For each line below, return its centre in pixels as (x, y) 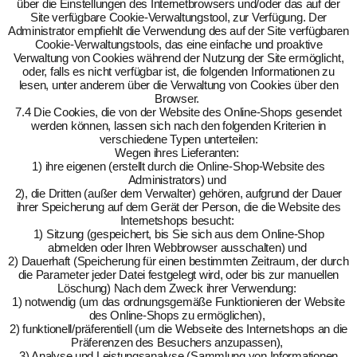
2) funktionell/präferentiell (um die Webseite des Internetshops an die (178, 329)
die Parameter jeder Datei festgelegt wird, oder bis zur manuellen (178, 275)
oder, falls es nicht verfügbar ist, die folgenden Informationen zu (178, 71)
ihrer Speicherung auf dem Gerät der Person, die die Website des (178, 207)
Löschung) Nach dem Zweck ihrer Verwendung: (178, 288)
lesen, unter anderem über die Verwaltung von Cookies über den (178, 85)
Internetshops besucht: (178, 220)
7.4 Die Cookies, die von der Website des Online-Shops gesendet (178, 112)
